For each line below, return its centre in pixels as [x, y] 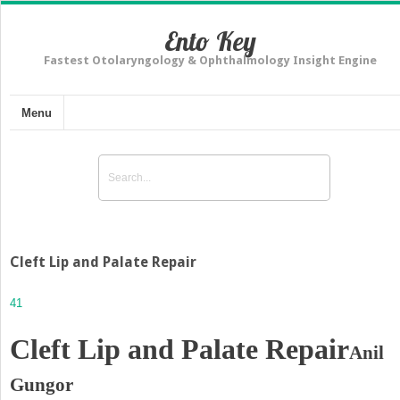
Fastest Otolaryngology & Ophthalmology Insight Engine [210, 60]
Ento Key [210, 41]
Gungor [42, 384]
